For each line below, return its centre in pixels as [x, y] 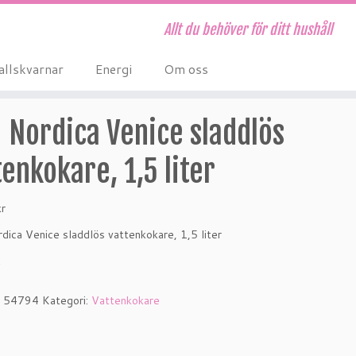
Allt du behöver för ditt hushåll [248, 29]
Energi [113, 69]
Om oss [186, 69]
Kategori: [67, 300]
